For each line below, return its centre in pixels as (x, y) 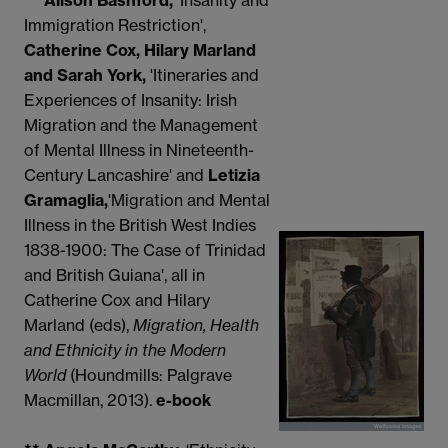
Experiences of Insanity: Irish (130, 100)
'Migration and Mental (189, 200)
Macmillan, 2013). (90, 400)
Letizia (234, 175)
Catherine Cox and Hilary (117, 300)
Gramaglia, (66, 200)
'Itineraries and (202, 75)
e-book (183, 400)
